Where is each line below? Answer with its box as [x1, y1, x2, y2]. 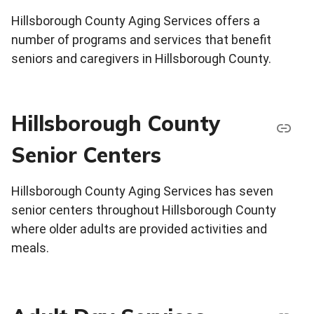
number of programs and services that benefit [11, 32, 271, 48]
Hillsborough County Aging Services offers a [11, 13, 260, 29]
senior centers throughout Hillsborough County [11, 203, 276, 218]
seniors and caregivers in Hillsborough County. [11, 51, 271, 67]
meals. [11, 240, 49, 256]
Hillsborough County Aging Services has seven [11, 184, 273, 199]
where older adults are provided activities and [11, 221, 267, 237]
